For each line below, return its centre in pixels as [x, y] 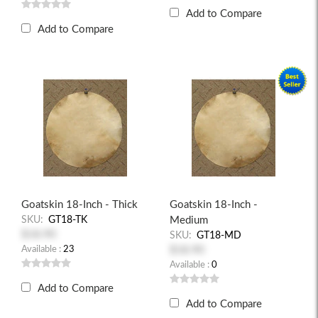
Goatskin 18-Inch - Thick [79, 205]
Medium [189, 220]
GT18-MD [219, 236]
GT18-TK [68, 220]
